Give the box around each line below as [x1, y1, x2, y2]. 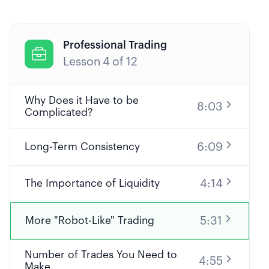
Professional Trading [63, 40, 167, 50]
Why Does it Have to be [25, 95, 139, 106]
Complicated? [25, 107, 93, 118]
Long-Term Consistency [25, 142, 140, 152]
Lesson [63, 56, 100, 67]
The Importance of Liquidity [25, 178, 160, 189]
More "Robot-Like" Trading [25, 216, 154, 226]
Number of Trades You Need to [25, 250, 177, 260]
